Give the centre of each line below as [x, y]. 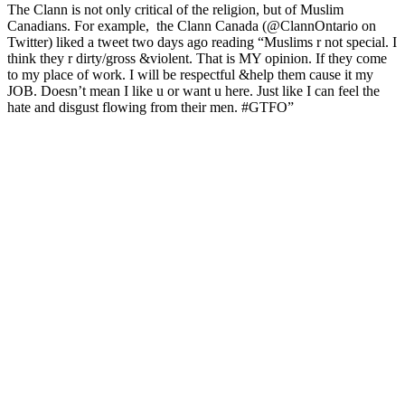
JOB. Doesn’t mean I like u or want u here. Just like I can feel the [193, 90]
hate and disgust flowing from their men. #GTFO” [151, 107]
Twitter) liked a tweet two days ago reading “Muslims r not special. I [202, 42]
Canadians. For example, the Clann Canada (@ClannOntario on [192, 25]
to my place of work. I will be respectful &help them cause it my [190, 74]
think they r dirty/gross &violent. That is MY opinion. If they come [197, 58]
